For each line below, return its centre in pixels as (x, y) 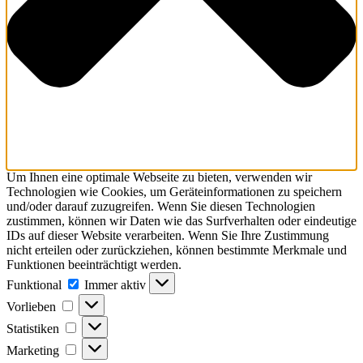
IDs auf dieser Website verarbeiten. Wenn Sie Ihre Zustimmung (168, 236)
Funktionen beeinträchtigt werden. (94, 265)
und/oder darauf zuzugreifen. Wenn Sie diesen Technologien (161, 207)
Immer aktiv (117, 285)
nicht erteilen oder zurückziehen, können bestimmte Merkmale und (177, 250)
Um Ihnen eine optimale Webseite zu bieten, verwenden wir (159, 177)
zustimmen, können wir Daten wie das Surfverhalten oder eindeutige (181, 221)
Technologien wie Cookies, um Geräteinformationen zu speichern (174, 192)
